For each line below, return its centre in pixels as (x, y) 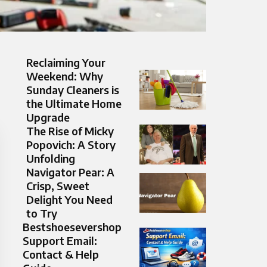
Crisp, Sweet (58, 186)
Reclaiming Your (66, 63)
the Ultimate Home (74, 104)
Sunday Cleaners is (73, 90)
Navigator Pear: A (70, 172)
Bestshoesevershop (72, 227)
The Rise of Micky (70, 131)
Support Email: (60, 241)
